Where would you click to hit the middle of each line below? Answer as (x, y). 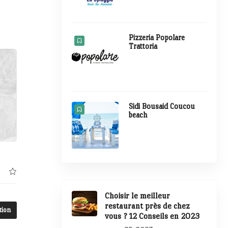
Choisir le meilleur (137, 196)
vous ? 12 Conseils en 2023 (152, 216)
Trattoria (143, 46)
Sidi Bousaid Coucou (162, 106)
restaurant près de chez (147, 206)
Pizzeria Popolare (157, 37)
